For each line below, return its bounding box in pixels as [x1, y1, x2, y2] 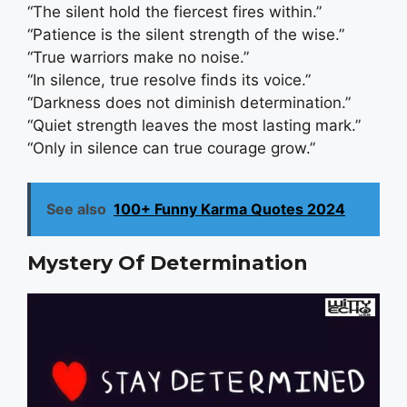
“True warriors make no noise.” [27, 47, 249, 66]
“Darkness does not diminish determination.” [27, 93, 351, 112]
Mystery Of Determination [27, 251, 308, 276]
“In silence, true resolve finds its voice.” [27, 70, 311, 89]
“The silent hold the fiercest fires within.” [27, 2, 322, 21]
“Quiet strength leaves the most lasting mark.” [27, 115, 361, 134]
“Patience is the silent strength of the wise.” [27, 25, 344, 44]
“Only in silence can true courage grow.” [27, 138, 315, 157]
